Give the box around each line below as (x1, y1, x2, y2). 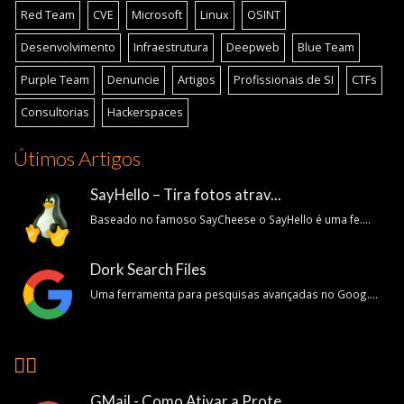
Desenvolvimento (21, 39, 115, 55)
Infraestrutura (133, 39, 208, 55)
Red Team (21, 6, 75, 23)
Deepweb (226, 39, 280, 55)
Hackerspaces (107, 104, 183, 120)
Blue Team (298, 39, 354, 55)
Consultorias (21, 104, 89, 120)
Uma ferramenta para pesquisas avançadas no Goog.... (90, 286, 378, 301)
